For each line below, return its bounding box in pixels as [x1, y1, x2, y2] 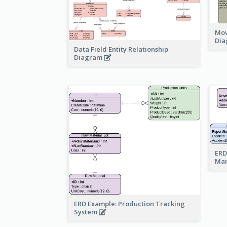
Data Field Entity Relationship [74, 45, 168, 54]
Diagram [74, 53, 104, 62]
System [74, 207, 99, 217]
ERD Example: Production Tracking [74, 199, 185, 209]
